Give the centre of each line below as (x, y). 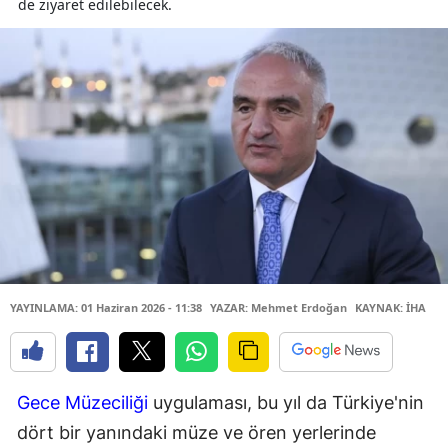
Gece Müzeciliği (82, 402)
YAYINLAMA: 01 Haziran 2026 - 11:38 (106, 307)
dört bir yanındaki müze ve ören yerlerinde (196, 432)
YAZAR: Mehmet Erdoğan (278, 307)
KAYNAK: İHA (390, 307)
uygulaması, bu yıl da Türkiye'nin (286, 402)
